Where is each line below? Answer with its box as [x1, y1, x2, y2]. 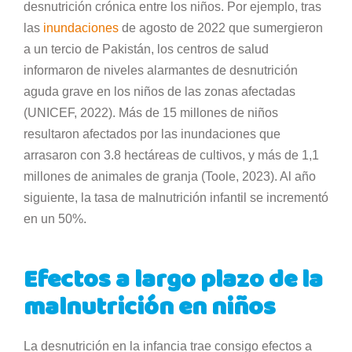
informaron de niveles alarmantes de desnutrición [24, 63, 298, 77]
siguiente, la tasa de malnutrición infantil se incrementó [24, 190, 328, 204]
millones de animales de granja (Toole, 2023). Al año [24, 169, 316, 183]
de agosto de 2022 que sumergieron [119, 20, 323, 35]
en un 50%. [24, 211, 90, 225]
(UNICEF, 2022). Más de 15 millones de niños [24, 105, 278, 119]
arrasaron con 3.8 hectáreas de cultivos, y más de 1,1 [24, 148, 319, 162]
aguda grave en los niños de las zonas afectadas [24, 84, 295, 98]
